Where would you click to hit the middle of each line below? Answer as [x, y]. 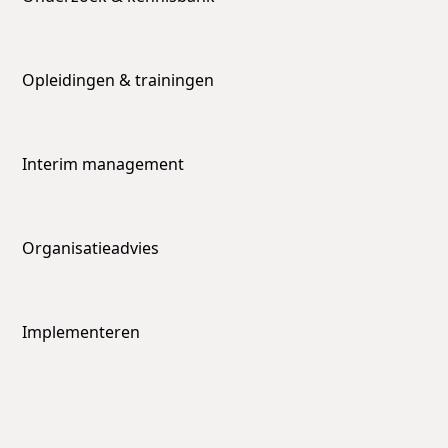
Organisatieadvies [91, 247]
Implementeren [81, 331]
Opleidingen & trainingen [118, 79]
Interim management [103, 163]
